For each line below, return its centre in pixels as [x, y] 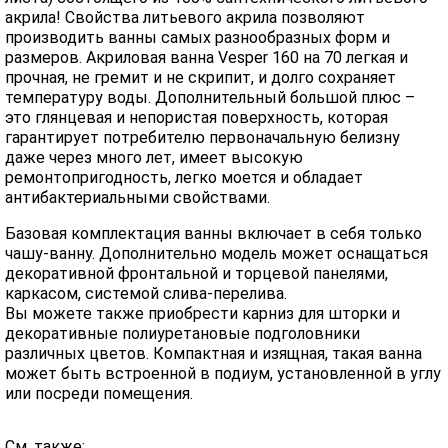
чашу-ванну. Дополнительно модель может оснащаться [216, 253]
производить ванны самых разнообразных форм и [197, 37]
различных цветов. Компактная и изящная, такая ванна [213, 353]
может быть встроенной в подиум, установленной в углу [223, 373]
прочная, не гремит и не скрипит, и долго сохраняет [200, 77]
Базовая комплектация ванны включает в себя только [213, 233]
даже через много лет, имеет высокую [154, 157]
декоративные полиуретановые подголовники [182, 333]
